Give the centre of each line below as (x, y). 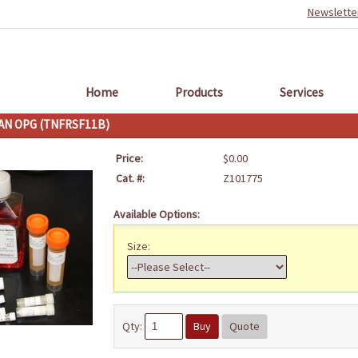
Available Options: (156, 214)
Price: (129, 158)
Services (301, 92)
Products (199, 92)
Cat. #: (130, 178)
